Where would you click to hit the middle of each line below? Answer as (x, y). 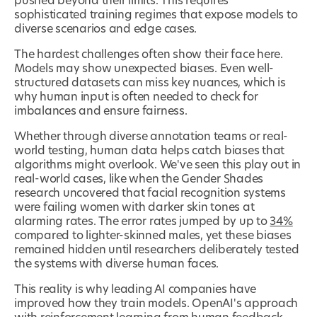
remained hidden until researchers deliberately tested (157, 250)
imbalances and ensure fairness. (102, 111)
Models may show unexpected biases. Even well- (144, 69)
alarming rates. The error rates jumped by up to (142, 222)
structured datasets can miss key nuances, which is (150, 83)
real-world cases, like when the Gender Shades (139, 179)
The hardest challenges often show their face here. (149, 55)
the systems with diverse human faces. (117, 264)
